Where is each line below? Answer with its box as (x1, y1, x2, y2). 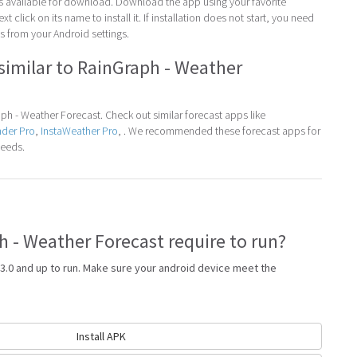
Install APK (76, 328, 126, 343)
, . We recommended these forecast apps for (118, 123, 320, 138)
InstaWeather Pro (41, 123, 118, 138)
